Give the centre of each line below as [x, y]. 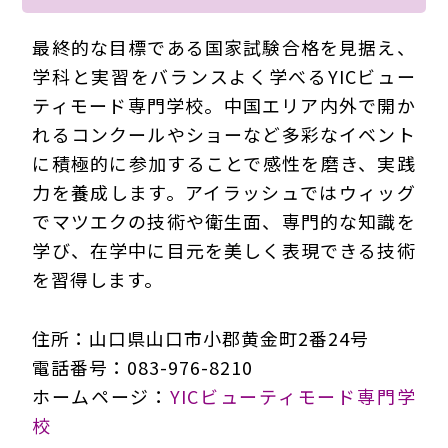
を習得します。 [98, 279]
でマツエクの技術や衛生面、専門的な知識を [224, 221]
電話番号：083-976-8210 [143, 367]
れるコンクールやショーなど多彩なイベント [224, 134]
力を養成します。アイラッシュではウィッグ [224, 192]
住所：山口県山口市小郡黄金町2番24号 [201, 338]
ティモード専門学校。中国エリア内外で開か [224, 105]
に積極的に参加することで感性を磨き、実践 [224, 163]
